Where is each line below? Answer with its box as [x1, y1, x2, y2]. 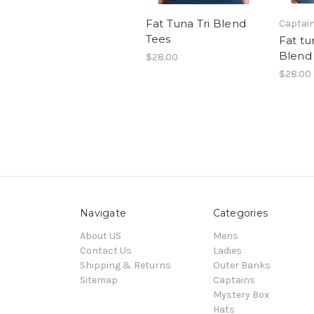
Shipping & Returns [80, 259, 171, 271]
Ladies [212, 244, 242, 257]
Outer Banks [212, 259, 271, 271]
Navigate [80, 206, 126, 219]
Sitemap [80, 273, 118, 286]
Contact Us [80, 244, 132, 257]
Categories [212, 206, 268, 219]
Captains [212, 273, 255, 286]
